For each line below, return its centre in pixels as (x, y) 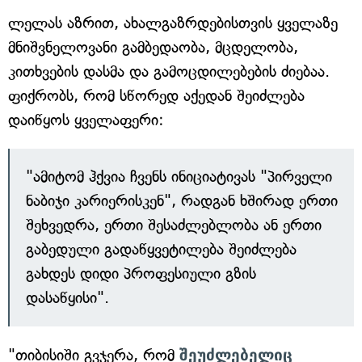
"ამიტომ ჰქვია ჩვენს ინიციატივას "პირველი (179, 177)
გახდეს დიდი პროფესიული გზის (141, 274)
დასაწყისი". (67, 298)
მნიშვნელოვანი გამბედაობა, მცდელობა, (153, 47)
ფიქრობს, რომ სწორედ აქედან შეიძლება (156, 96)
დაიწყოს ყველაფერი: (86, 120)
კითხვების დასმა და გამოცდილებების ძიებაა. (169, 72)
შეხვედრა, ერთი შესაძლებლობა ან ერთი (174, 225)
